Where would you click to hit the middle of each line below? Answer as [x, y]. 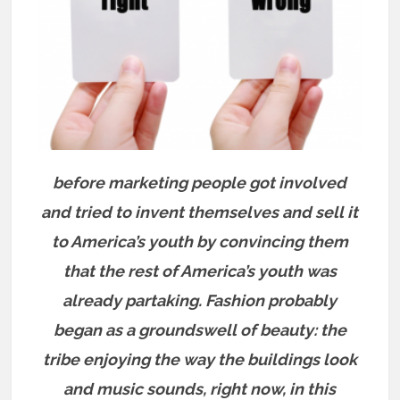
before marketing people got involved [200, 182]
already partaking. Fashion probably [200, 300]
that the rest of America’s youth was [200, 271]
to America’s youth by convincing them [200, 241]
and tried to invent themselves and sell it [200, 212]
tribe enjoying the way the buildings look [200, 359]
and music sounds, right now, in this [200, 388]
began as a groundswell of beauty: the [200, 329]
